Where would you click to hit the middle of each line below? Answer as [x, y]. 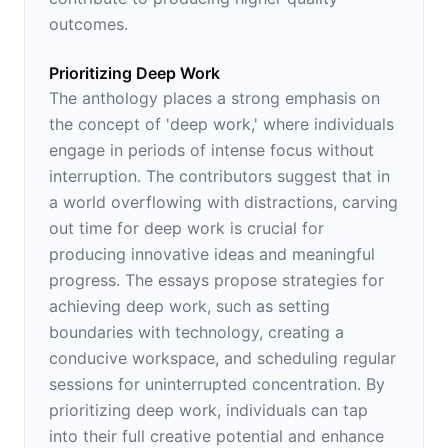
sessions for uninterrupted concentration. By [217, 383]
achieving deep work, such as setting [189, 305]
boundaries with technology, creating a [196, 331]
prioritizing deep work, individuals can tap [208, 409]
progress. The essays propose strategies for [216, 279]
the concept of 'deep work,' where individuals [221, 123]
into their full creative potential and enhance [216, 435]
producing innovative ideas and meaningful [212, 253]
